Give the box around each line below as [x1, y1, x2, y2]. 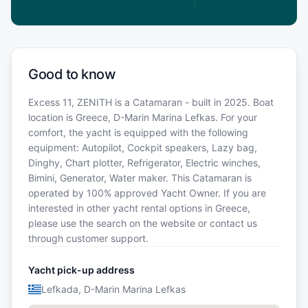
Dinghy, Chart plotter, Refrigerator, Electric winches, [28, 157, 261, 169]
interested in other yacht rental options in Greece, [28, 202, 250, 214]
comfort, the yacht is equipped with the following [28, 126, 248, 139]
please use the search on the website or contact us [28, 217, 257, 230]
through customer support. [28, 232, 148, 245]
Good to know [28, 66, 115, 83]
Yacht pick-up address [28, 264, 135, 276]
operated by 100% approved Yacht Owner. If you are [28, 187, 266, 199]
